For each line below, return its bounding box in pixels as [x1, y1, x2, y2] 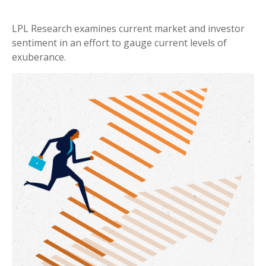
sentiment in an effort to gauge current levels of [12, 36, 227, 49]
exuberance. [12, 50, 66, 64]
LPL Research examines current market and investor [12, 22, 245, 35]
